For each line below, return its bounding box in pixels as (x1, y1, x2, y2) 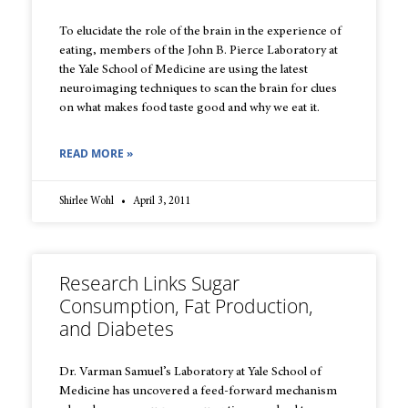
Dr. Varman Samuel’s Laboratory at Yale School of (59, 366, 321, 380)
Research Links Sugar (59, 270, 240, 297)
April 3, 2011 (130, 196, 190, 208)
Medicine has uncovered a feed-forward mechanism (59, 385, 337, 399)
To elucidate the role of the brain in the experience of (59, 25, 342, 39)
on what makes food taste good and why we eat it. (59, 102, 320, 116)
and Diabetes (59, 316, 174, 342)
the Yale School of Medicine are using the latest (59, 64, 308, 77)
